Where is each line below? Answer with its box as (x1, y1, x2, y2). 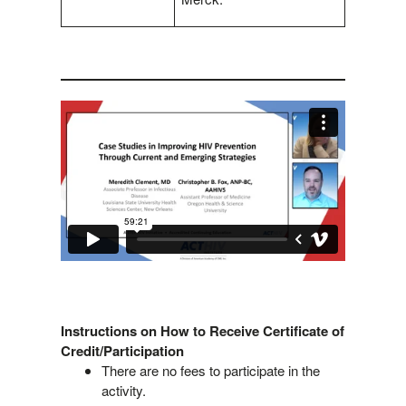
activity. (101, 381, 146, 401)
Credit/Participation (60, 341, 184, 362)
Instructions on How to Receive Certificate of (60, 321, 344, 342)
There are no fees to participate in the (101, 361, 320, 381)
